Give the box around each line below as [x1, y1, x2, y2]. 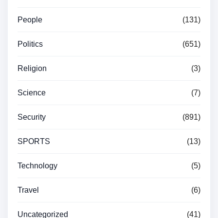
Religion [18, 64, 47, 73]
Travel [18, 186, 39, 195]
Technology [18, 162, 57, 170]
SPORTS [18, 137, 50, 146]
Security [18, 113, 46, 122]
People [18, 16, 42, 24]
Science [18, 89, 46, 97]
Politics [18, 40, 43, 49]
